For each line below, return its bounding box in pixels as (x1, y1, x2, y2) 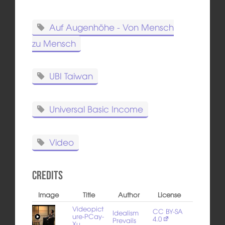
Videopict (72, 204, 103, 214)
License (157, 190, 181, 200)
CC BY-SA (152, 206, 183, 216)
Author (118, 190, 140, 200)
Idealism (112, 208, 139, 218)
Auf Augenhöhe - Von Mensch (49, 20, 174, 33)
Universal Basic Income (49, 102, 143, 115)
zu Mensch (32, 36, 76, 49)
